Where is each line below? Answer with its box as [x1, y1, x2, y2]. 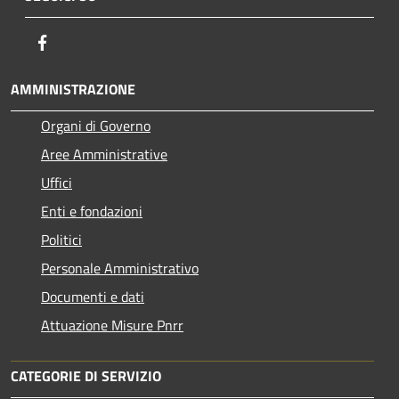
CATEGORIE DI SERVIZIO [11, 364, 161, 387]
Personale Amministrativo [41, 256, 199, 279]
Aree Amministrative [41, 142, 167, 165]
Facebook [53, 30, 108, 53]
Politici [41, 228, 82, 250]
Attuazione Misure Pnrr [41, 313, 183, 336]
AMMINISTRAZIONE [11, 77, 135, 100]
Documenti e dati [41, 285, 144, 307]
